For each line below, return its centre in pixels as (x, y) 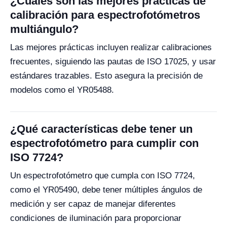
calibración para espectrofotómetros (105, 15)
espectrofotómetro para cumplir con (104, 143)
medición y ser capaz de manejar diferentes (93, 204)
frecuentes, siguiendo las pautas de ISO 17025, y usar (113, 62)
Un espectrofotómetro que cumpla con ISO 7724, (103, 176)
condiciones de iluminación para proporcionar (96, 218)
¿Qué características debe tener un (101, 129)
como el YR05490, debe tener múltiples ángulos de (106, 190)
